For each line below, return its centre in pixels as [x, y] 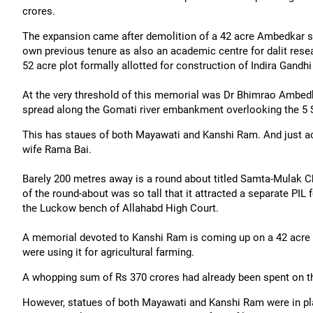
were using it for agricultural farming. [108, 252]
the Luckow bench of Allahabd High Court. [121, 208]
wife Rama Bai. [57, 150]
